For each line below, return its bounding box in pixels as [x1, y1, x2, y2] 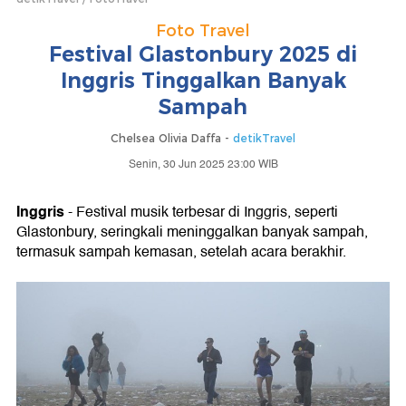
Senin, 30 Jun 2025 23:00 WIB [128, 156, 278, 173]
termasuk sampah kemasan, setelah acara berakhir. [16, 240, 346, 264]
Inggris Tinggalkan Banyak [60, 68, 346, 93]
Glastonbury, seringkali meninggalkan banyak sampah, [16, 220, 368, 244]
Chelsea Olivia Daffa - [111, 131, 233, 145]
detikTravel [233, 131, 295, 145]
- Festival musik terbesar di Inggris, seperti [64, 200, 338, 224]
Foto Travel [156, 21, 250, 41]
